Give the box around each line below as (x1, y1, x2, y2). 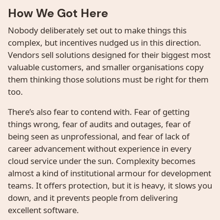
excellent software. (8, 204, 79, 216)
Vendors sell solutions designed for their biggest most (8, 49, 211, 60)
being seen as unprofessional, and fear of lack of (8, 130, 190, 142)
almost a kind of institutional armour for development (8, 167, 211, 179)
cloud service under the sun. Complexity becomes (8, 155, 195, 166)
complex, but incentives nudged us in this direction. (8, 36, 201, 48)
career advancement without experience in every (8, 142, 192, 154)
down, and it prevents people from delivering (8, 192, 178, 203)
